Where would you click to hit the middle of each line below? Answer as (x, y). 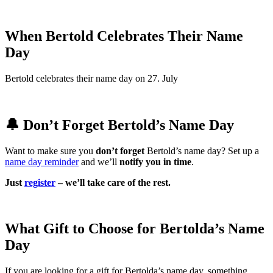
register (40, 182)
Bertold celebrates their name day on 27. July (91, 78)
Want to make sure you (50, 151)
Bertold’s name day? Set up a (202, 151)
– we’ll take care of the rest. (113, 182)
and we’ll (99, 161)
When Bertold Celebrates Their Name (124, 36)
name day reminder (42, 161)
